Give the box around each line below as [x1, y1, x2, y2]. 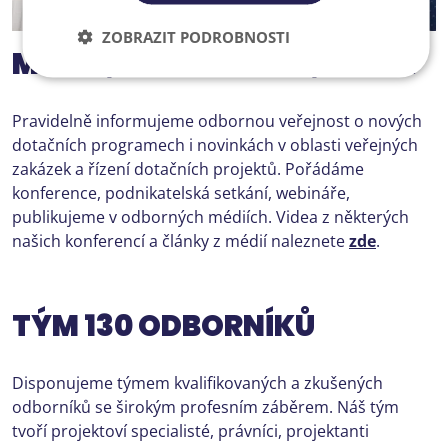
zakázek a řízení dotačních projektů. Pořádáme [12, 157, 364, 180]
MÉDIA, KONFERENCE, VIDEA [12, 43, 415, 84]
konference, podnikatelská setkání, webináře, [12, 181, 350, 204]
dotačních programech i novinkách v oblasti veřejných [12, 133, 418, 156]
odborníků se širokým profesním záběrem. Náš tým [12, 395, 399, 418]
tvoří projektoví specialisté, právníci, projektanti [12, 419, 369, 442]
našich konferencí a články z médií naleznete [12, 229, 349, 252]
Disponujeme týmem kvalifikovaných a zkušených [12, 371, 383, 394]
